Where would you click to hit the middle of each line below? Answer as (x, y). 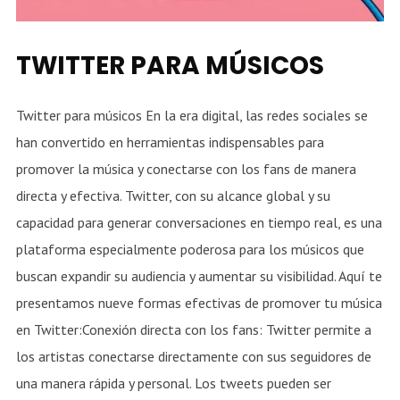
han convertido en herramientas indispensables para (170, 142)
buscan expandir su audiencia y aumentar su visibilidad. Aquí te (199, 276)
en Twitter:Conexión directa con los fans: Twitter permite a (193, 330)
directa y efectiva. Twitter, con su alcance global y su (173, 196)
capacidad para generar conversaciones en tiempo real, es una (199, 223)
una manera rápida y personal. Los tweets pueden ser (173, 383)
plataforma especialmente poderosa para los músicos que (190, 250)
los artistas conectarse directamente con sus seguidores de (193, 357)
